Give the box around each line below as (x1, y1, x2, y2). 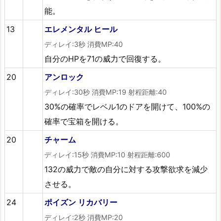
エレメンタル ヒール (44, 24, 118, 34)
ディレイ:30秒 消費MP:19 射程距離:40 (44, 87, 167, 96)
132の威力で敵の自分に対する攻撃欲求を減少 (44, 164, 208, 174)
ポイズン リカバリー (44, 197, 118, 207)
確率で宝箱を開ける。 (44, 116, 124, 126)
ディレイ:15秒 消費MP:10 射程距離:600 (44, 150, 171, 159)
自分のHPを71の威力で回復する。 (44, 53, 166, 64)
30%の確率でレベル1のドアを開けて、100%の (44, 101, 211, 111)
